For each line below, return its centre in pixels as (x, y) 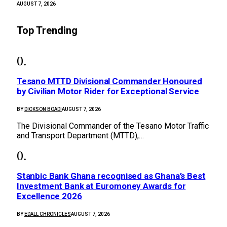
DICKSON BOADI (43, 109)
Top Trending (47, 31)
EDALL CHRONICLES (48, 214)
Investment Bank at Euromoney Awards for (101, 186)
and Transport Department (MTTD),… (80, 135)
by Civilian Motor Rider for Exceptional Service (108, 91)
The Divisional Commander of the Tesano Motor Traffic (113, 126)
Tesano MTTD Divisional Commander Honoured (110, 81)
